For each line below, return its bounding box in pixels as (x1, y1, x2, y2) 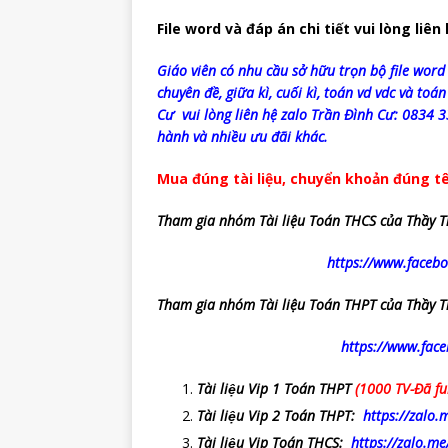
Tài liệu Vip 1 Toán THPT (197, 379, 355, 398)
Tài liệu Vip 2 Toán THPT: (197, 406, 363, 425)
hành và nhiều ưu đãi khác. (157, 127, 328, 146)
